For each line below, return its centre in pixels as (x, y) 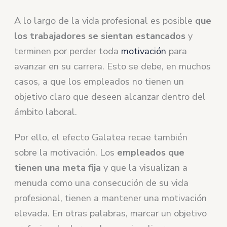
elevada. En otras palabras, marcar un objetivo (111, 213)
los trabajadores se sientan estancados (100, 36)
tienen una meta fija (58, 167)
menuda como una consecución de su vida (102, 183)
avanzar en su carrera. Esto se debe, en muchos (113, 66)
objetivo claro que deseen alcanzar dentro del (110, 97)
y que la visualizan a (144, 167)
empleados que (151, 152)
